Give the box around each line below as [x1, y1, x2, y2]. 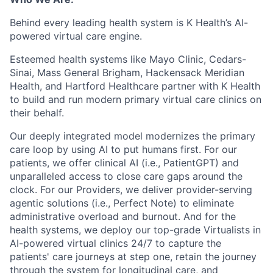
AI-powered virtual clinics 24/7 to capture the [10, 237, 221, 249]
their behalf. [10, 107, 64, 119]
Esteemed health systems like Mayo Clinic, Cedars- [10, 53, 246, 65]
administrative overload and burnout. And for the [10, 210, 236, 222]
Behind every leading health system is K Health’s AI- [10, 16, 248, 29]
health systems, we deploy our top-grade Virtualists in [10, 224, 261, 236]
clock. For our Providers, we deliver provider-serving [10, 183, 252, 196]
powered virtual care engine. [10, 30, 142, 42]
